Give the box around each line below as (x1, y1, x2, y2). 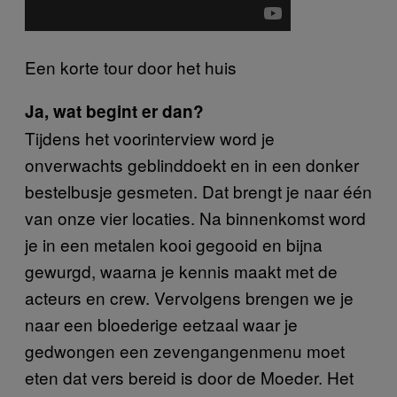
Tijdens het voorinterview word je (25, 125, 275, 150)
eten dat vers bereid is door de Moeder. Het (25, 364, 354, 389)
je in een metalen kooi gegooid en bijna (25, 231, 323, 256)
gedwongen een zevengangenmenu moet (25, 338, 345, 362)
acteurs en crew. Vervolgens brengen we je (25, 284, 354, 309)
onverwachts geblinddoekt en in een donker (25, 152, 359, 176)
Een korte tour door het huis (25, 54, 237, 79)
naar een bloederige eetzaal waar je (25, 311, 298, 336)
